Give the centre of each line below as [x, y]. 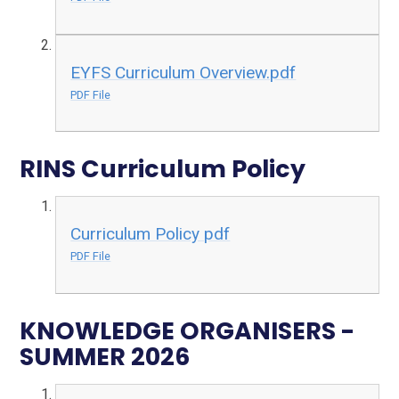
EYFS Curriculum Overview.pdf [183, 72]
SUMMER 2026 [105, 356]
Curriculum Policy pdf [151, 234]
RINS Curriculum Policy [163, 169]
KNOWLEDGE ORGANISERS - [187, 330]
